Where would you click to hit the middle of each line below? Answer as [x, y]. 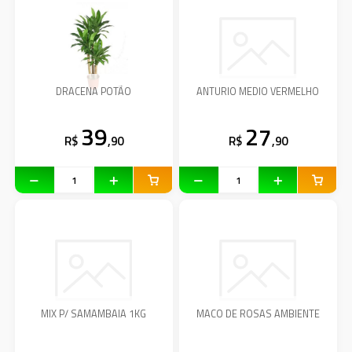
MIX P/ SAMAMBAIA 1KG [94, 314]
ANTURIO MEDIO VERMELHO [258, 92]
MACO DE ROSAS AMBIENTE [258, 314]
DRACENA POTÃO [94, 92]
